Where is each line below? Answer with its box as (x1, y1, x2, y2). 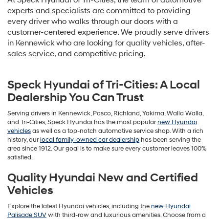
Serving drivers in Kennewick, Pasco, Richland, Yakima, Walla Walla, (7, 109, 203, 118)
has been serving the (139, 136, 201, 144)
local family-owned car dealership (40, 136, 139, 144)
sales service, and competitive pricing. (7, 49, 146, 59)
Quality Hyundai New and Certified (7, 171, 198, 186)
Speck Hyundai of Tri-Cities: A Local (7, 78, 200, 93)
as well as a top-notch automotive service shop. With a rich (31, 127, 203, 135)
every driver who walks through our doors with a (7, 17, 178, 27)
